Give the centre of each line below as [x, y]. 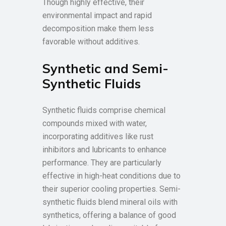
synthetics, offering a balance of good [109, 215]
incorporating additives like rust [98, 136]
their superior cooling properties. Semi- [111, 189]
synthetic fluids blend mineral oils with [110, 202]
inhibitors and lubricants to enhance [104, 150]
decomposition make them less [98, 29]
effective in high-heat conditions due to [111, 176]
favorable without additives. [91, 42]
